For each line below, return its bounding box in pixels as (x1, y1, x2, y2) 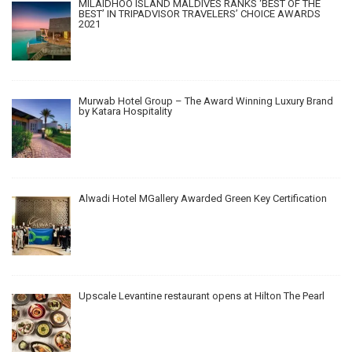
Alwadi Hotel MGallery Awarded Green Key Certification (78, 192, 327, 205)
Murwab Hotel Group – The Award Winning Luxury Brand (78, 95, 333, 108)
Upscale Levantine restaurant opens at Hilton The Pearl (78, 290, 324, 302)
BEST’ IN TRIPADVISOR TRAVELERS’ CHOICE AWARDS (78, 7, 321, 20)
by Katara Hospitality (78, 105, 172, 118)
